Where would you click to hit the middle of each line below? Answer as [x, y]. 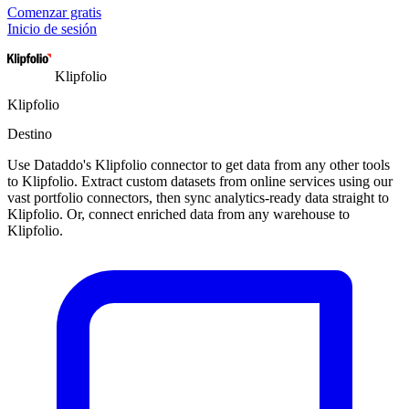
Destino [30, 133]
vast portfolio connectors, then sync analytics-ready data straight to [198, 197]
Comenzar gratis [54, 12]
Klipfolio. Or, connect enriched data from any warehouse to [178, 214]
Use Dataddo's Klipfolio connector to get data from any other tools [199, 164]
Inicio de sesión [52, 29]
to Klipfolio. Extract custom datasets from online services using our [200, 181]
